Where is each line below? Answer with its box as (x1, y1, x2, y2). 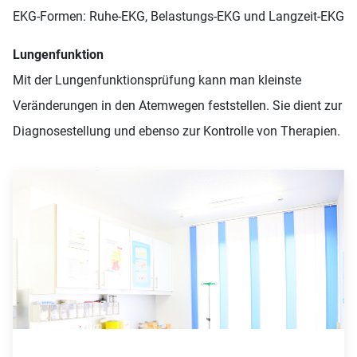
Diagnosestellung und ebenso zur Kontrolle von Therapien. (13, 124, 340, 139)
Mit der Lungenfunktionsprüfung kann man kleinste (13, 73, 301, 88)
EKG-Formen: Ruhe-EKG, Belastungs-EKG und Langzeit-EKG (13, 9, 344, 24)
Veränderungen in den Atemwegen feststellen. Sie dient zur (13, 98, 342, 113)
